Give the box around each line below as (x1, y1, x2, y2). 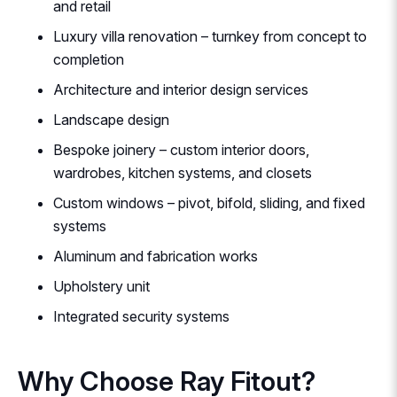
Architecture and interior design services (53, 81, 308, 99)
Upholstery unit (53, 277, 150, 296)
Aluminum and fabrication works (53, 247, 258, 266)
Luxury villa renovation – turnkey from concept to (53, 27, 367, 46)
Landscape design (53, 111, 169, 129)
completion (53, 51, 124, 69)
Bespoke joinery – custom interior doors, (53, 141, 309, 160)
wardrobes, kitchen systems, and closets (53, 164, 312, 183)
